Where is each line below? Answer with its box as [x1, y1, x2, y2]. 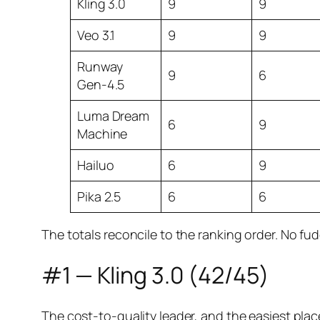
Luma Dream [77, 106, 150, 124]
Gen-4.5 [77, 75, 125, 93]
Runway [77, 57, 123, 75]
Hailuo [77, 156, 114, 174]
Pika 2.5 [77, 187, 121, 205]
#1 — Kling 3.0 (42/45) [41, 259, 269, 291]
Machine [77, 124, 128, 142]
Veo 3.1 [77, 26, 116, 44]
